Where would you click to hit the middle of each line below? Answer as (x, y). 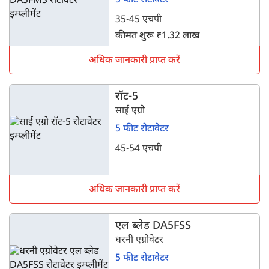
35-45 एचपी (139, 20)
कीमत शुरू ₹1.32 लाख (158, 36)
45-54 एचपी (139, 149)
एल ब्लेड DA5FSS (153, 226)
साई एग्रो (130, 111)
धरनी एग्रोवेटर (140, 240)
